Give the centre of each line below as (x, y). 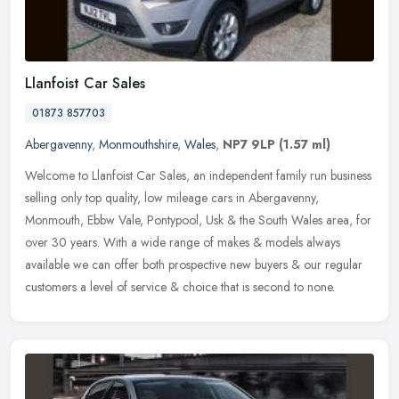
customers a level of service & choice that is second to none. (180, 286)
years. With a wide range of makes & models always (205, 242)
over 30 (46, 242)
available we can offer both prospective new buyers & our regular (194, 264)
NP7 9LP (249, 144)
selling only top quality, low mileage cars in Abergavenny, (172, 197)
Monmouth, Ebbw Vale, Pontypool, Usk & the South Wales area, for (198, 220)
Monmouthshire (138, 144)
